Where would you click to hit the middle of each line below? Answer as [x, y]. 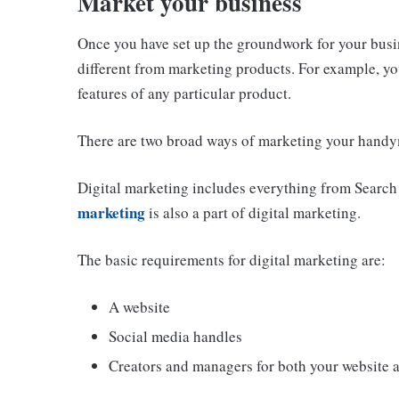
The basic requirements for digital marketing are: [232, 259]
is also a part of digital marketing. [253, 212]
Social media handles [175, 336]
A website [139, 306]
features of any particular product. [184, 93]
